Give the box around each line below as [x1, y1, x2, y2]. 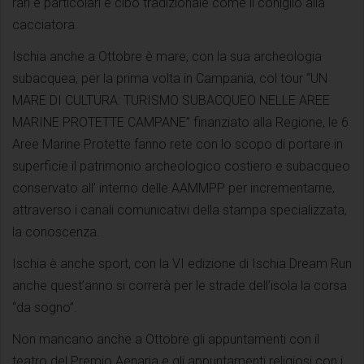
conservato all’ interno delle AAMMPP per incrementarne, [12, 180, 335, 196]
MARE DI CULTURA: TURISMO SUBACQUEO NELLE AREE [12, 92, 330, 108]
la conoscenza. [12, 223, 100, 240]
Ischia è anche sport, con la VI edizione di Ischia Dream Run [12, 255, 352, 271]
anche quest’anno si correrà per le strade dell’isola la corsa [12, 277, 347, 293]
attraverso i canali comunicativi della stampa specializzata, [12, 201, 347, 218]
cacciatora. [12, 16, 78, 32]
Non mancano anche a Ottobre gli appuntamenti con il [12, 331, 319, 347]
